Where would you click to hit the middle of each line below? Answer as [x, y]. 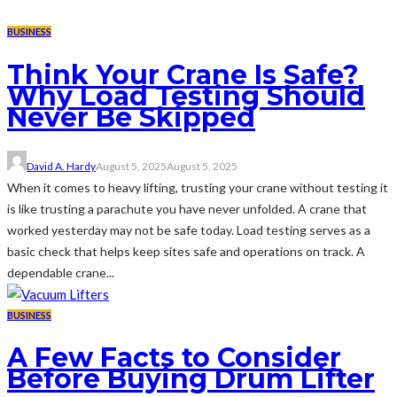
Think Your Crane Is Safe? [183, 74]
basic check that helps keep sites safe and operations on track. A [186, 251]
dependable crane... [61, 272]
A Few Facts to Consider [174, 358]
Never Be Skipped [131, 117]
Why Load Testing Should [186, 96]
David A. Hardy [61, 166]
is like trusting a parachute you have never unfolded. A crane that [187, 208]
